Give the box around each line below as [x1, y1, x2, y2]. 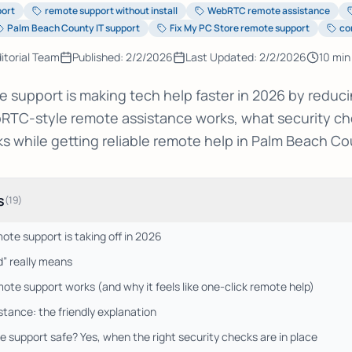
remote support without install [45, 4, 178, 17]
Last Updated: [185, 49, 259, 64]
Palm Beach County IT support [7, 21, 140, 35]
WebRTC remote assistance [207, 4, 330, 17]
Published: [72, 49, 126, 64]
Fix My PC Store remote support [170, 21, 310, 35]
